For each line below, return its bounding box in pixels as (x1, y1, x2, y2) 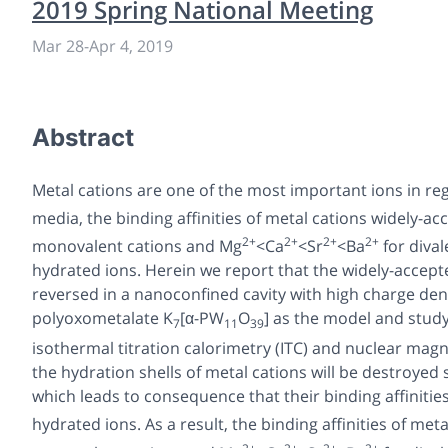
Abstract (32, 122, 134, 152)
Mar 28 (32, 34, 84, 57)
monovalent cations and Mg (32, 235, 242, 258)
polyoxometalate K (32, 307, 173, 330)
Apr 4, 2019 (89, 34, 173, 57)
